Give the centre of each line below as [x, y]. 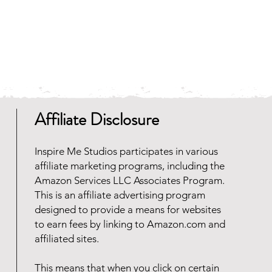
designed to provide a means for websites [128, 210]
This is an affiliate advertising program [120, 195]
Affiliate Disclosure [97, 120]
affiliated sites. [67, 239]
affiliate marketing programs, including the [130, 166]
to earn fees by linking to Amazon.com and [130, 224]
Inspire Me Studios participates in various [126, 151]
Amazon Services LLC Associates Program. [130, 181]
